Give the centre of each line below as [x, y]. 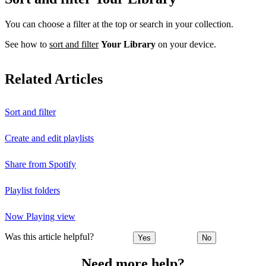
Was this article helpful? [49, 236]
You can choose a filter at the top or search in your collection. [119, 24]
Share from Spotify [40, 164]
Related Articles [54, 79]
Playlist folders [32, 190]
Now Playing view [40, 216]
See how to [27, 44]
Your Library [128, 44]
